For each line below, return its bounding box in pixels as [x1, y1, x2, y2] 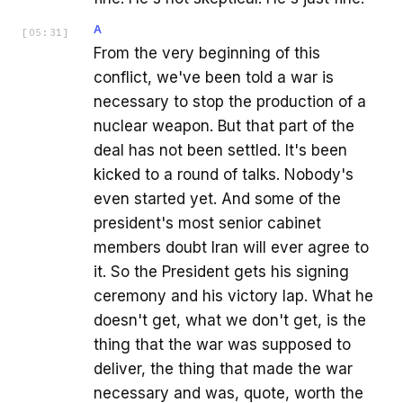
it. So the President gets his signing [94, 262, 349, 281]
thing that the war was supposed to [94, 335, 351, 354]
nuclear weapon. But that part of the [94, 116, 354, 135]
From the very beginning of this [94, 43, 320, 62]
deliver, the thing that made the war [94, 359, 353, 378]
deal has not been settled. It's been [94, 140, 347, 159]
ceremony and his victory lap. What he [94, 286, 373, 305]
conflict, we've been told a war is [94, 67, 334, 86]
